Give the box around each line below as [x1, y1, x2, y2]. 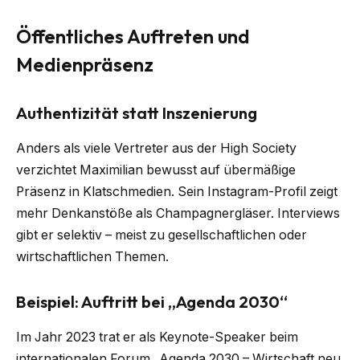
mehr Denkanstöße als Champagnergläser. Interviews [16, 206, 340, 222]
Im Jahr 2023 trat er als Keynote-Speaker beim [16, 329, 298, 346]
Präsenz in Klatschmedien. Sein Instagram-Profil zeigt [16, 184, 337, 200]
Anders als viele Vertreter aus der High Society [16, 141, 297, 157]
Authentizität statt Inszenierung [16, 102, 257, 123]
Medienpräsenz [16, 52, 153, 77]
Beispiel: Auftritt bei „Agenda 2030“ [16, 291, 288, 312]
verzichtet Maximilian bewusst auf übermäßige [16, 162, 296, 178]
